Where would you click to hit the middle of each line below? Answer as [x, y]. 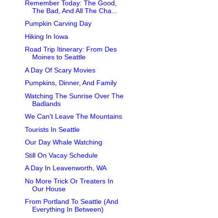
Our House [49, 189]
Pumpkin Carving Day [58, 24]
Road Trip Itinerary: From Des [71, 49]
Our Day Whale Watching [63, 142]
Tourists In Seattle [52, 129]
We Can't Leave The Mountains [73, 117]
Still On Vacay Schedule [61, 155]
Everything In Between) [68, 209]
